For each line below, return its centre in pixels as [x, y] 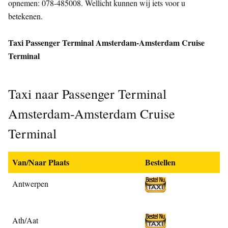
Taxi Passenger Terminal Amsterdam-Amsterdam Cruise [106, 42]
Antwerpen [30, 183]
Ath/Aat [25, 220]
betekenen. [25, 16]
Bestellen [160, 162]
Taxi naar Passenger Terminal [87, 93]
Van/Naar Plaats [41, 162]
